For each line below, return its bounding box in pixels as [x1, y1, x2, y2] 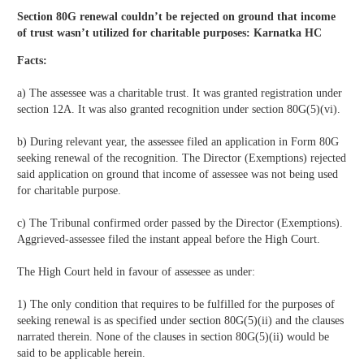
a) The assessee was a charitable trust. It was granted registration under [17, 87, 342, 99]
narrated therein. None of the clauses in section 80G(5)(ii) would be [17, 331, 329, 343]
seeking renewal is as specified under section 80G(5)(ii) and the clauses [17, 314, 344, 327]
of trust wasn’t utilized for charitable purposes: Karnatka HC [17, 27, 322, 39]
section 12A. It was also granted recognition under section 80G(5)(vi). [17, 103, 340, 115]
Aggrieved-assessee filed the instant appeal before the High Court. [17, 233, 320, 245]
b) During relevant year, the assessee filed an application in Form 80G [17, 136, 339, 148]
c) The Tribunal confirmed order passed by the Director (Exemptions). [17, 217, 343, 229]
